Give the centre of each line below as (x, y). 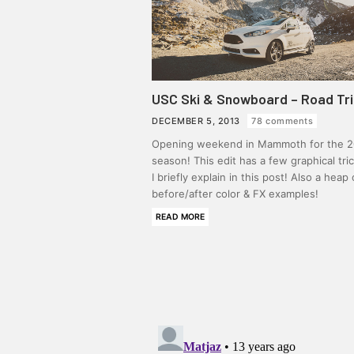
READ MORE (180, 217)
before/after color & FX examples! (235, 194)
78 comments (282, 121)
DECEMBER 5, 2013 (198, 121)
